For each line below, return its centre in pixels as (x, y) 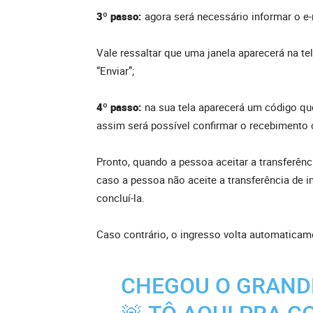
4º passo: (121, 107)
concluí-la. (121, 198)
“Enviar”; (115, 71)
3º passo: (121, 16)
